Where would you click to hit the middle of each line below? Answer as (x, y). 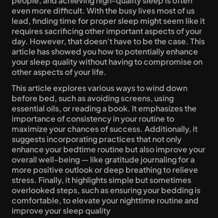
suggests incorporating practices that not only (97, 139)
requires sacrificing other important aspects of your (107, 31)
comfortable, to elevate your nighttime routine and (105, 200)
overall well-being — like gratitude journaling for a (103, 159)
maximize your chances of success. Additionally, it (105, 129)
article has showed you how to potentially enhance (105, 51)
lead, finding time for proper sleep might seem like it (108, 21)
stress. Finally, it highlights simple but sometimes (101, 180)
